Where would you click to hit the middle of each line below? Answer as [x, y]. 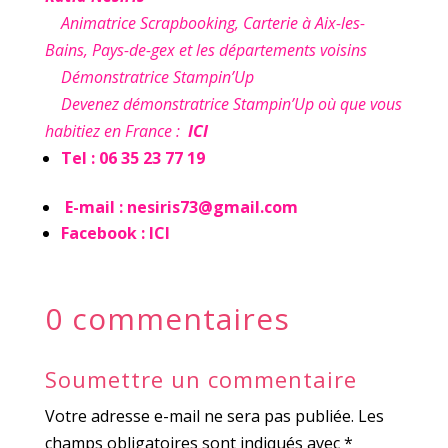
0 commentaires [167, 319]
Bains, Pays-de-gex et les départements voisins [205, 50]
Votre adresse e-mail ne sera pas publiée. [199, 416]
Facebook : [104, 233]
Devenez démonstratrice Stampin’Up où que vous [231, 104]
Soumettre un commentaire [200, 379]
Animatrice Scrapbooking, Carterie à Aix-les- [204, 23]
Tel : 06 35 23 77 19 [132, 158]
